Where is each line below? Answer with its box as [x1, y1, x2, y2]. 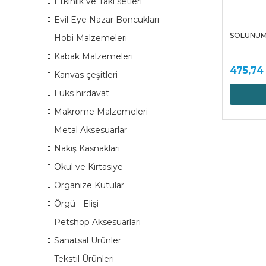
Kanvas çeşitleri [54, 69, 118, 80]
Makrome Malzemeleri [54, 106, 148, 117]
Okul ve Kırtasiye [54, 161, 123, 172]
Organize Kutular [54, 180, 124, 191]
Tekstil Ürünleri [54, 254, 114, 264]
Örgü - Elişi [54, 198, 99, 209]
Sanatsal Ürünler [54, 235, 121, 246]
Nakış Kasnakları [54, 143, 120, 154]
